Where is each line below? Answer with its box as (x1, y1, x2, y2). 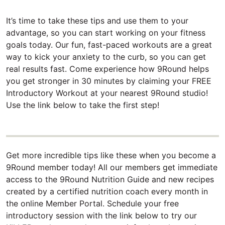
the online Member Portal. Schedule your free (6, 198, 179, 209)
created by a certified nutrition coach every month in (6, 186, 208, 197)
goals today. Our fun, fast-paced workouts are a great (6, 39, 212, 50)
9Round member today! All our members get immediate (6, 162, 217, 173)
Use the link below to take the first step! (6, 99, 159, 110)
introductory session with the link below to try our (6, 210, 197, 221)
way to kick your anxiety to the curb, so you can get (6, 51, 206, 62)
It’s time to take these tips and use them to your (6, 15, 188, 26)
